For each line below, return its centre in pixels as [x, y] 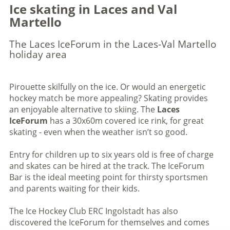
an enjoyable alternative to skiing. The [83, 109]
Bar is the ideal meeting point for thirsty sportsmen [108, 177]
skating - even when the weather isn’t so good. [98, 132]
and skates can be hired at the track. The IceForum [107, 166]
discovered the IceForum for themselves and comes [109, 222]
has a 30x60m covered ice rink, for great [126, 121]
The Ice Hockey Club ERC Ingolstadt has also [93, 211]
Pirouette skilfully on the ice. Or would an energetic [107, 87]
